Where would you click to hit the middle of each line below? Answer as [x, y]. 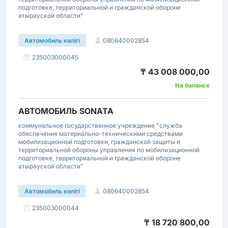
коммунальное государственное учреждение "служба [100, 125]
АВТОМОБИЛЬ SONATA [66, 111]
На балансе [192, 85]
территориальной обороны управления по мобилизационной [109, 150]
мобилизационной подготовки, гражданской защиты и [99, 142]
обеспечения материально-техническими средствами [101, 134]
